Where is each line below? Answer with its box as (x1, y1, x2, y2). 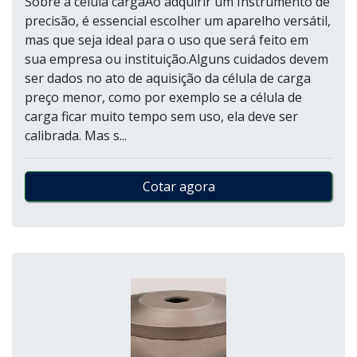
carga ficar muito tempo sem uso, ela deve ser (25, 108, 298, 125)
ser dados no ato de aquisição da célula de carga (25, 69, 311, 87)
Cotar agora (142, 178, 215, 195)
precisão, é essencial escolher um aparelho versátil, (25, 12, 331, 29)
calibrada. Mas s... (25, 127, 127, 144)
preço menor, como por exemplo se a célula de (25, 88, 302, 106)
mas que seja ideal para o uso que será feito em (25, 31, 308, 49)
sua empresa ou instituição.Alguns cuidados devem (25, 50, 328, 68)
